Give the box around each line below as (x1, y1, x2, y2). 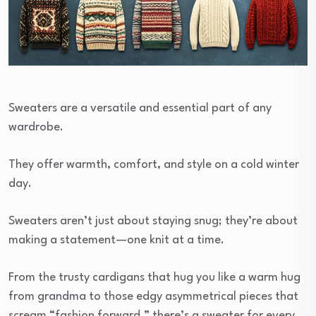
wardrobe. (8, 121, 63, 134)
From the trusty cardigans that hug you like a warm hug (8, 272, 300, 284)
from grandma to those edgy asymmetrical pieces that (8, 291, 298, 303)
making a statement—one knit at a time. (8, 234, 224, 247)
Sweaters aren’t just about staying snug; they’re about (8, 215, 298, 228)
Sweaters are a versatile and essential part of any (8, 102, 272, 115)
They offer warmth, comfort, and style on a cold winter (8, 159, 299, 171)
